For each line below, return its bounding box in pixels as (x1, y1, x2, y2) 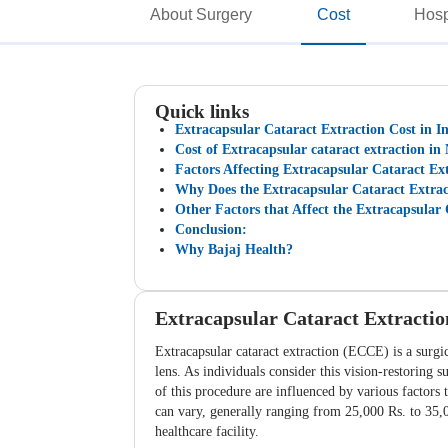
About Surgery (150, 5, 253, 23)
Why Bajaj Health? (175, 241, 294, 257)
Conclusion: (175, 221, 248, 237)
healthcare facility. (155, 423, 260, 439)
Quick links (155, 100, 250, 122)
